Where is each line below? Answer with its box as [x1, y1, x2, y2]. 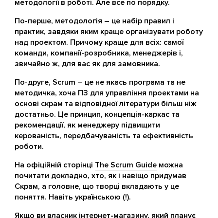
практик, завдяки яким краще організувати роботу [15, 27, 203, 36]
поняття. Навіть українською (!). [15, 192, 131, 202]
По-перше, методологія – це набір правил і [15, 16, 174, 26]
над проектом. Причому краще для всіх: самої [15, 37, 183, 47]
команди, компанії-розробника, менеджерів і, [15, 48, 183, 58]
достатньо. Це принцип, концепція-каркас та [15, 109, 180, 119]
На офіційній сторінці [15, 160, 95, 170]
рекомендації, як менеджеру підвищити [15, 120, 160, 130]
